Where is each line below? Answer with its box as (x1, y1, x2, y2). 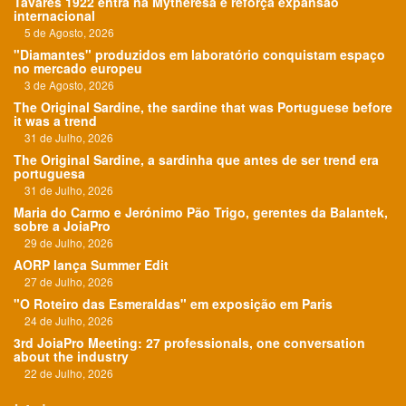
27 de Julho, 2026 (14, 273, 113, 289)
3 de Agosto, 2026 (14, 76, 114, 92)
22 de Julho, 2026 (14, 364, 113, 381)
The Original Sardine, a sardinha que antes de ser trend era (14, 150, 379, 169)
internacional (14, 5, 95, 24)
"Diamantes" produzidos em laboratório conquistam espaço (14, 44, 385, 63)
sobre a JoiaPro (14, 216, 111, 235)
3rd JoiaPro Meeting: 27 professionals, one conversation (14, 333, 365, 352)
